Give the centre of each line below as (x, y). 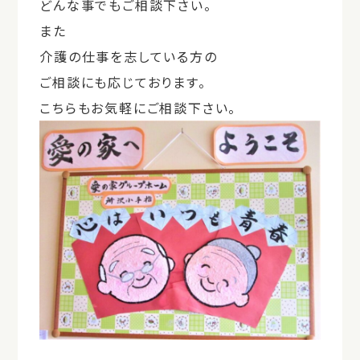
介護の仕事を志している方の (129, 56)
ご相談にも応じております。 (123, 82)
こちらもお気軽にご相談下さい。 (138, 107)
